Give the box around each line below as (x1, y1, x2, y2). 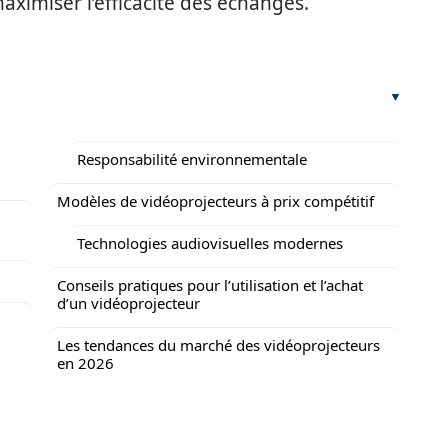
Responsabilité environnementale (77, 149, 307, 169)
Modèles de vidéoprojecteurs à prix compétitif (57, 191, 374, 211)
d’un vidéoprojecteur (57, 293, 200, 313)
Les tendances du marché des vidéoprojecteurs (57, 335, 380, 355)
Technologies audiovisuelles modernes (77, 233, 343, 253)
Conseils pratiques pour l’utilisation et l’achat (57, 275, 363, 295)
